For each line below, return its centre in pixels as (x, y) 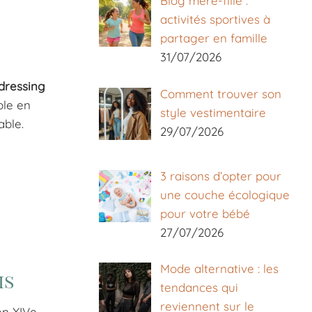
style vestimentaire (213, 112)
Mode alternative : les (219, 269)
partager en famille (213, 38)
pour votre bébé (205, 213)
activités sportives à (215, 19)
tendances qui (199, 288)
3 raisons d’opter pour (220, 175)
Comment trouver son (220, 93)
